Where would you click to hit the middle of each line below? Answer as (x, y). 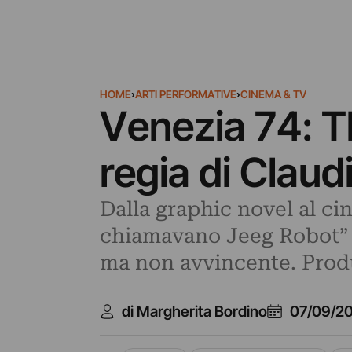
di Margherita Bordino (195, 311)
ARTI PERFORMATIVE (185, 94)
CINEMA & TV (273, 94)
